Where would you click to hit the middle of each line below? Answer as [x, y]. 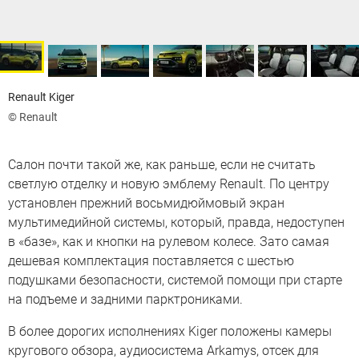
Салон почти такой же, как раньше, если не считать [162, 164]
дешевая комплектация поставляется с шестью [151, 260]
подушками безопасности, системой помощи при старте [175, 280]
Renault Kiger [41, 97]
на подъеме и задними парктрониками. [125, 299]
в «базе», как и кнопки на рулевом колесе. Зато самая [169, 241]
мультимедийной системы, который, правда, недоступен [176, 222]
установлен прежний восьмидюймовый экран [146, 203]
